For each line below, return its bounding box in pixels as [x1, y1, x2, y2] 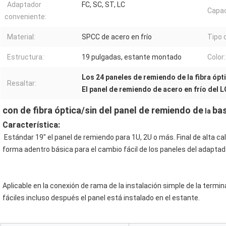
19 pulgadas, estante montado [82, 52, 182, 61]
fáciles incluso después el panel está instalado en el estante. [3, 193, 200, 202]
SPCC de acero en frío [82, 32, 152, 41]
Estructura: [7, 52, 44, 61]
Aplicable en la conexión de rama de [3, 181, 117, 190]
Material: [7, 32, 35, 41]
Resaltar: [7, 79, 36, 87]
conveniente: [5, 12, 46, 21]
